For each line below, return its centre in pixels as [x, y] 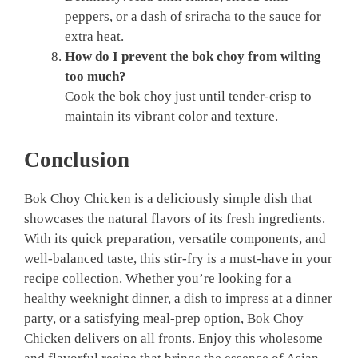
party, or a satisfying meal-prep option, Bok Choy [164, 318]
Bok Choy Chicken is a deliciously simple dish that [168, 198]
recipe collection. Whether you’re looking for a [158, 278]
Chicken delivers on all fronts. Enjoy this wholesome [173, 338]
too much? [95, 77]
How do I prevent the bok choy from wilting [193, 57]
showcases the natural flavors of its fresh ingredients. [175, 218]
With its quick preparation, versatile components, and [175, 238]
